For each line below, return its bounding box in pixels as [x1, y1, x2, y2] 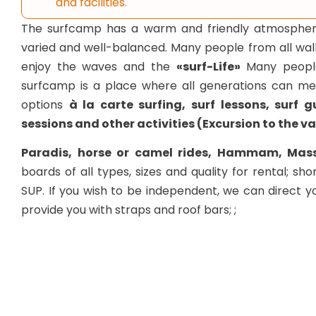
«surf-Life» [176, 59, 241, 75]
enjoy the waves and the [21, 59, 176, 75]
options [21, 97, 69, 113]
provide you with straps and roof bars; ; [21, 202, 236, 219]
